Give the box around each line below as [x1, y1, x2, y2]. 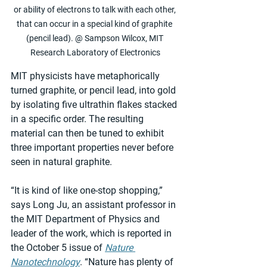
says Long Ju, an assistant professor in [11, 199, 178, 211]
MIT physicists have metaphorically [11, 70, 162, 82]
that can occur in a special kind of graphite [17, 19, 174, 29]
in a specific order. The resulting [11, 113, 146, 125]
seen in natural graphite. [11, 156, 112, 168]
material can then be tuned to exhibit [11, 128, 166, 139]
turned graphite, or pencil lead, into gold [11, 85, 178, 97]
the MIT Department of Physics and [11, 213, 162, 225]
